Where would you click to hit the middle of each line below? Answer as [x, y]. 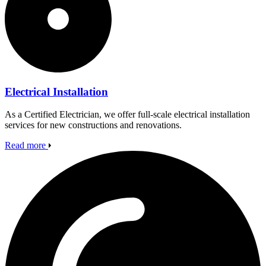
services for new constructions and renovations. [93, 125]
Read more [25, 145]
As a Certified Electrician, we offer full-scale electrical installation [127, 115]
